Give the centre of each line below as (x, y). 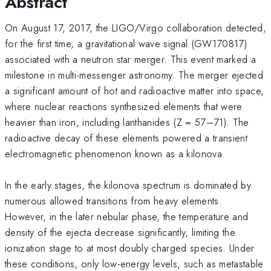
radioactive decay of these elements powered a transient (126, 138)
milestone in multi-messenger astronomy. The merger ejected (134, 75)
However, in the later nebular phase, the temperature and (127, 216)
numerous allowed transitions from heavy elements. (114, 201)
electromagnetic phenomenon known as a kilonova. (115, 153)
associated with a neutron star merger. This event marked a (130, 59)
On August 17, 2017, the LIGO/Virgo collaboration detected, (135, 28)
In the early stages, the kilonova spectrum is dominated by (128, 185)
